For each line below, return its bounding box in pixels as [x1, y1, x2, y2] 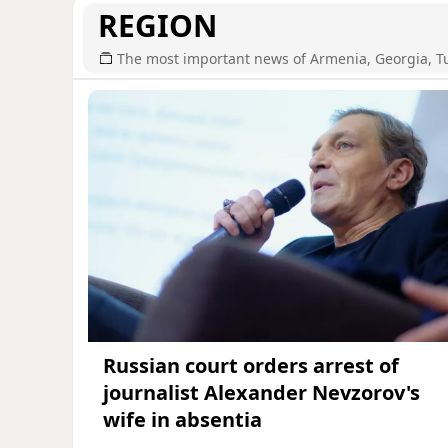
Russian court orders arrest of [103, 352, 399, 380]
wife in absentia [103, 406, 262, 434]
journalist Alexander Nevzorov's [103, 379, 420, 407]
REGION [98, 4, 217, 46]
